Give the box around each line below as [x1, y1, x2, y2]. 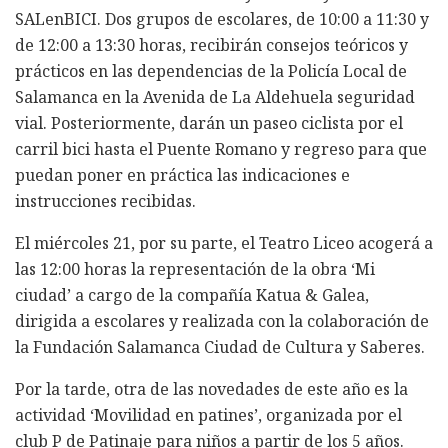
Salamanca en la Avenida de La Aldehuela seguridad [15, 85, 415, 108]
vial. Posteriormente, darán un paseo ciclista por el [15, 111, 403, 134]
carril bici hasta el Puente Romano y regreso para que [15, 137, 427, 160]
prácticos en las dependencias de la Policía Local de [15, 59, 407, 82]
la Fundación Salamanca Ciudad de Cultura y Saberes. [15, 335, 425, 358]
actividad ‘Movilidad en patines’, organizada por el [15, 403, 402, 426]
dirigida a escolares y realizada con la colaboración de [15, 309, 429, 332]
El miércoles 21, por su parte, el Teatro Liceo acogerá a [15, 231, 433, 254]
